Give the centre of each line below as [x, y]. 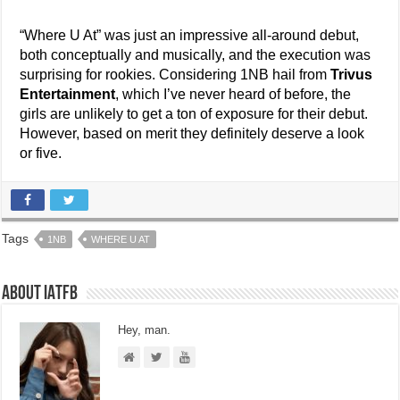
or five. [41, 154]
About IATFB [40, 295]
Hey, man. [145, 330]
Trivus [352, 75]
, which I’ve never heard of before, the [233, 95]
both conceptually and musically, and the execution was [196, 55]
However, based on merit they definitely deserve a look [192, 134]
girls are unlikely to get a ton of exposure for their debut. [194, 114]
